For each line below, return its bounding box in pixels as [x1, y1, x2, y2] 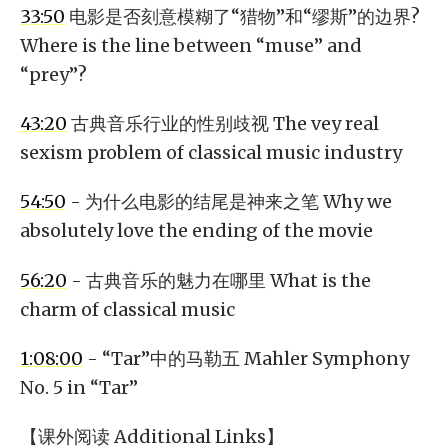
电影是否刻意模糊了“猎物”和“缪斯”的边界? [65, 5, 420, 29]
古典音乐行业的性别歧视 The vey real [67, 112, 379, 136]
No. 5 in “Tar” [20, 375, 138, 399]
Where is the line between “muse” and [20, 34, 362, 58]
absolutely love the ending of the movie [20, 219, 373, 243]
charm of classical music [20, 297, 235, 321]
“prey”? [20, 63, 87, 87]
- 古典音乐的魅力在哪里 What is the [67, 268, 371, 292]
